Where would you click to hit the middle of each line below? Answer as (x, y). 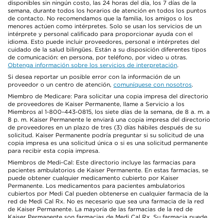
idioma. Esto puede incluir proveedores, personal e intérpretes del (104, 42)
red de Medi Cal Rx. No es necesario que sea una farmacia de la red (106, 201)
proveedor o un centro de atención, (61, 84)
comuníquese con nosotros (153, 84)
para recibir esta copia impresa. (54, 151)
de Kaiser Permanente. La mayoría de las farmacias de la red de (100, 209)
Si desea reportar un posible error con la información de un (94, 77)
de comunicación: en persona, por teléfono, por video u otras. (98, 57)
